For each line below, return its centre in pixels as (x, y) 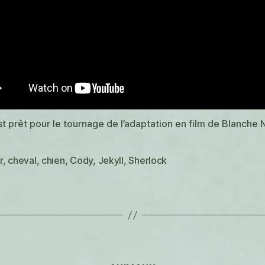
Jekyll (111, 161)
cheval (22, 161)
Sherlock (148, 161)
